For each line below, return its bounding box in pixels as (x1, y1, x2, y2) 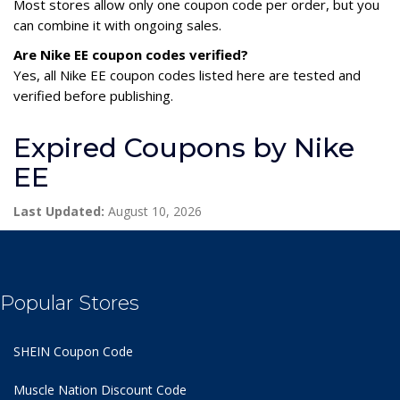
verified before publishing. (13, 86, 173, 104)
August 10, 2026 (104, 202, 202, 220)
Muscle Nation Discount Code (13, 380, 187, 398)
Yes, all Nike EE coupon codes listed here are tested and (13, 65, 361, 84)
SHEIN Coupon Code (13, 342, 133, 360)
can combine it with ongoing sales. (13, 15, 221, 34)
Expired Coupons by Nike (13, 130, 354, 164)
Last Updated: (13, 202, 104, 220)
